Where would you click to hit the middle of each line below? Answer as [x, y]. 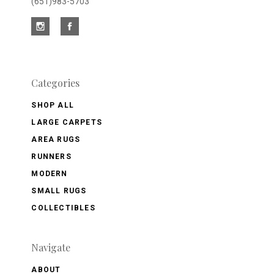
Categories [56, 83]
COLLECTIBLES [63, 208]
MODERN [50, 173]
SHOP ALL [53, 105]
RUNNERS [51, 156]
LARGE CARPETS [67, 122]
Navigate [51, 247]
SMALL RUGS [59, 191]
